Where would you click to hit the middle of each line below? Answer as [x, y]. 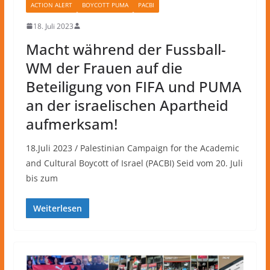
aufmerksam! [71, 124]
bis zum [42, 178]
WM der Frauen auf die [104, 67]
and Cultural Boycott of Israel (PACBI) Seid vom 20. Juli [134, 163]
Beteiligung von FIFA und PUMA [133, 86]
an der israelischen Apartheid [127, 105]
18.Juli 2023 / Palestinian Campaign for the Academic [132, 148]
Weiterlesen [57, 208]
